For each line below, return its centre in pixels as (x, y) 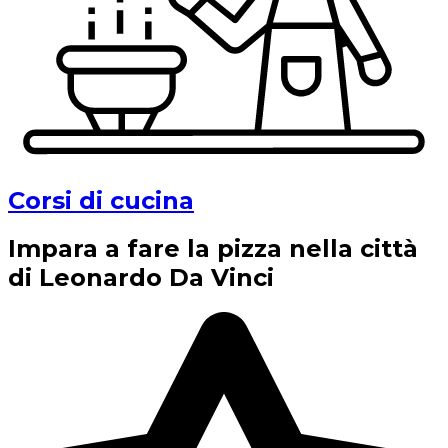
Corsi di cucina (101, 200)
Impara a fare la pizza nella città (213, 249)
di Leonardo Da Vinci (141, 278)
